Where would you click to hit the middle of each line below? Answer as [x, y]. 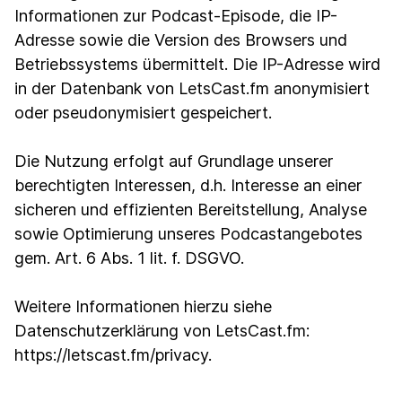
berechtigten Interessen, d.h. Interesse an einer [188, 185]
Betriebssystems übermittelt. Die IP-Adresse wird [197, 64]
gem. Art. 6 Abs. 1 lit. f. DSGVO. [129, 258]
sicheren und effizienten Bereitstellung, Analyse [191, 210]
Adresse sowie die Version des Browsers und [181, 40]
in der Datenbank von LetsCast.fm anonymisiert [192, 88]
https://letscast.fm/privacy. [113, 355]
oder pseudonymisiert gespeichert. [143, 113]
